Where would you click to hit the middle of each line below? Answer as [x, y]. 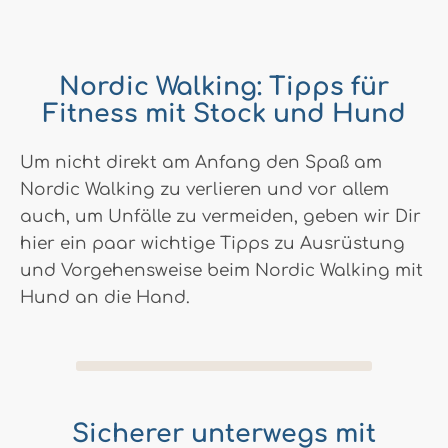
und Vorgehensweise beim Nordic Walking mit [221, 270]
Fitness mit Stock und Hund [224, 114]
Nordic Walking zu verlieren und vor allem [204, 189]
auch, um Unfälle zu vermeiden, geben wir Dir [220, 216]
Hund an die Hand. [105, 297]
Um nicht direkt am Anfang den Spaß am [201, 162]
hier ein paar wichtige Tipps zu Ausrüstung [212, 243]
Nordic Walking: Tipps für [224, 87]
